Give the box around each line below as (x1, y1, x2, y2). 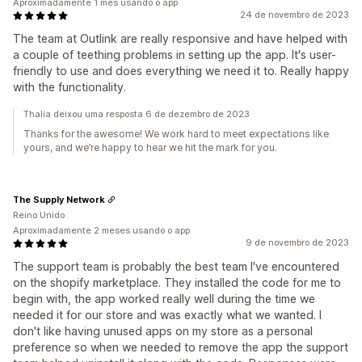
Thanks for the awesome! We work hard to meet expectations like (23, 128, 329, 140)
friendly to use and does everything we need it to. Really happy (13, 64, 349, 78)
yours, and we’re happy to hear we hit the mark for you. (23, 141, 277, 154)
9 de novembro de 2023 (246, 237, 349, 248)
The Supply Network (13, 193, 105, 205)
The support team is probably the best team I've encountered (13, 259, 339, 273)
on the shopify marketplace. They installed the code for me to (13, 276, 341, 289)
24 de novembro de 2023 (240, 9, 349, 20)
